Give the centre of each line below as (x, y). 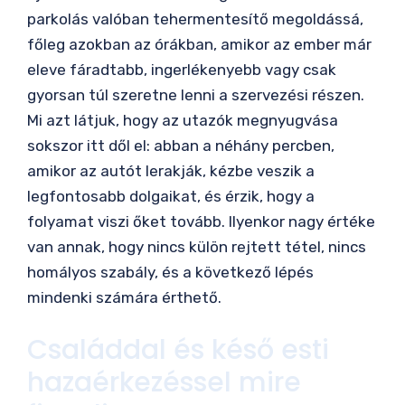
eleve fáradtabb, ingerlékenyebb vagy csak (182, 70)
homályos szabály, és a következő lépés (170, 273)
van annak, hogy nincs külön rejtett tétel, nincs (197, 247)
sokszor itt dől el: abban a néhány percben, (181, 146)
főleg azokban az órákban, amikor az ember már (199, 45)
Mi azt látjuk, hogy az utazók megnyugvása (183, 121)
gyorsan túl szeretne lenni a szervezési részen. (196, 95)
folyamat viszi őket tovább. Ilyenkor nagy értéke (201, 222)
